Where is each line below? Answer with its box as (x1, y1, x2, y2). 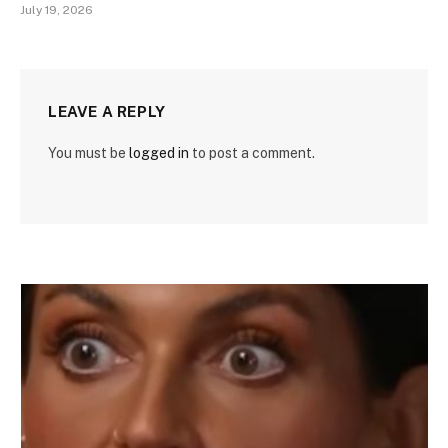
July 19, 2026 (20, 2, 93, 17)
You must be (48, 144, 129, 161)
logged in (129, 144, 189, 161)
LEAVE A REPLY (48, 102, 166, 120)
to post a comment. (189, 144, 315, 161)
